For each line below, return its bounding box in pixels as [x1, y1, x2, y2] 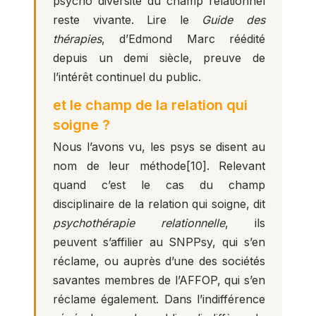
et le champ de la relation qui [53, 97, 248, 114]
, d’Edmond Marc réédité [102, 32, 265, 46]
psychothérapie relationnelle [53, 216, 225, 230]
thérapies [53, 32, 102, 46]
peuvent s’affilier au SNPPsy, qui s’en [53, 235, 265, 249]
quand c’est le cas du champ [53, 178, 265, 192]
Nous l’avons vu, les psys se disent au [53, 140, 265, 154]
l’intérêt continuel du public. [53, 70, 201, 84]
